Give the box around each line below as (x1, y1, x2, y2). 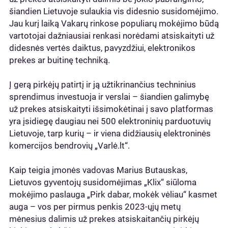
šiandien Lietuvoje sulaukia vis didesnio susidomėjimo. (9, 6, 218, 16)
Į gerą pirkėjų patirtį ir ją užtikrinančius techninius (9, 79, 196, 90)
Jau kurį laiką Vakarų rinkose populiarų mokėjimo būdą (9, 18, 219, 28)
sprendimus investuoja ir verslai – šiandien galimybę (9, 92, 209, 102)
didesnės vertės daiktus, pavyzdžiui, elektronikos (9, 43, 195, 53)
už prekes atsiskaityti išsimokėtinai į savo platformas (9, 104, 213, 114)
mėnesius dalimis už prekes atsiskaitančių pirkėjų (9, 214, 199, 224)
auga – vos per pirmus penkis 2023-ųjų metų (9, 202, 181, 212)
